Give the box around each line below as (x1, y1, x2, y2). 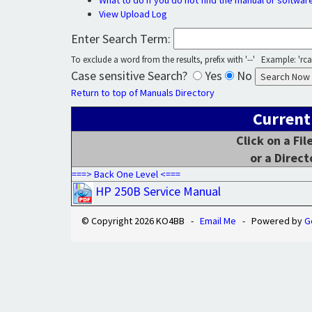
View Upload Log (99, 8, 167, 20)
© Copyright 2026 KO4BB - (81, 214, 200, 227)
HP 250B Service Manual (95, 183, 221, 200)
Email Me (200, 214, 236, 227)
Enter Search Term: (71, 31, 173, 47)
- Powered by (236, 214, 304, 227)
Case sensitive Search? (71, 68, 193, 84)
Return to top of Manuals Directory (71, 86, 214, 99)
